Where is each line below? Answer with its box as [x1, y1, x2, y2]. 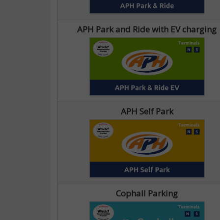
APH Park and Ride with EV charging [77, 24, 217, 35]
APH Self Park [120, 106, 173, 117]
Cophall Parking [116, 188, 178, 199]
